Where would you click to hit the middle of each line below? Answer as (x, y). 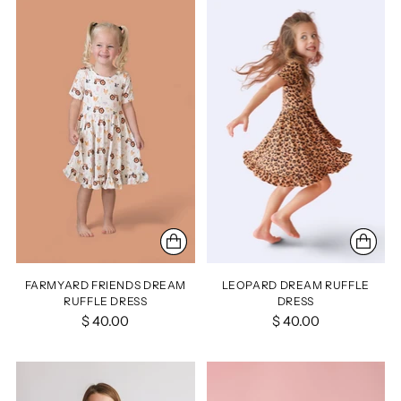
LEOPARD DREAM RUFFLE (295, 285)
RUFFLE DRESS (106, 301)
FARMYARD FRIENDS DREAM (105, 285)
